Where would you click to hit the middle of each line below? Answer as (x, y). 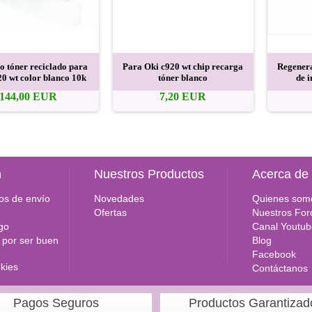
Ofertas (111, 212)
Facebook (274, 254)
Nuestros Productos (149, 174)
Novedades (119, 198)
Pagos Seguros (56, 303)
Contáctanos (280, 268)
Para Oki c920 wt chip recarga (183, 66)
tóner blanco (183, 77)
